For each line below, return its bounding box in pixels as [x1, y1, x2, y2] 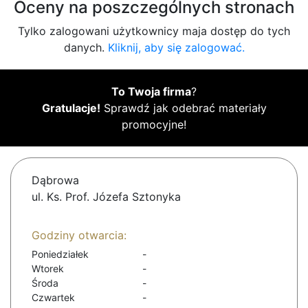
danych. [63, 41, 108, 55]
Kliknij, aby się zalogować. [107, 41, 245, 55]
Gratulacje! [41, 101, 100, 115]
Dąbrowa [32, 173, 79, 188]
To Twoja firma [111, 85, 191, 99]
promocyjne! [122, 118, 186, 132]
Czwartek [32, 291, 75, 304]
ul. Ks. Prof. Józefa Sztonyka [32, 190, 181, 204]
